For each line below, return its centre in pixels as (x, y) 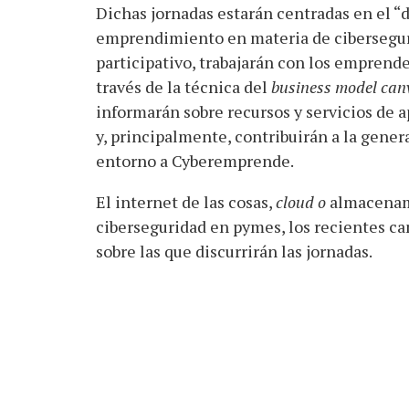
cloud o (302, 202)
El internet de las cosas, (185, 202)
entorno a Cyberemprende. (194, 161)
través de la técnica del (183, 87)
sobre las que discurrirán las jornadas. (234, 251)
